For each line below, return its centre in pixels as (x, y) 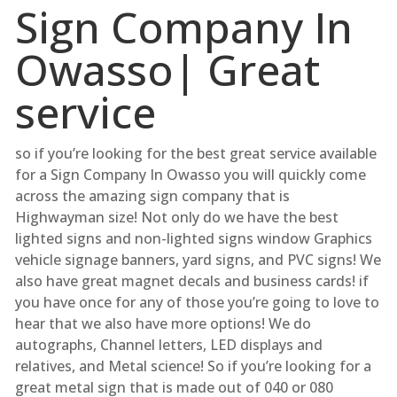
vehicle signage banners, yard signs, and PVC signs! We (198, 259)
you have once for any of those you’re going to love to (197, 302)
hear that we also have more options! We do (163, 323)
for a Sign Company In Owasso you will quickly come (190, 174)
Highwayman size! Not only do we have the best (176, 217)
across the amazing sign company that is (152, 195)
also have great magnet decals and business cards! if (191, 280)
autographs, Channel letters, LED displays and (168, 344)
